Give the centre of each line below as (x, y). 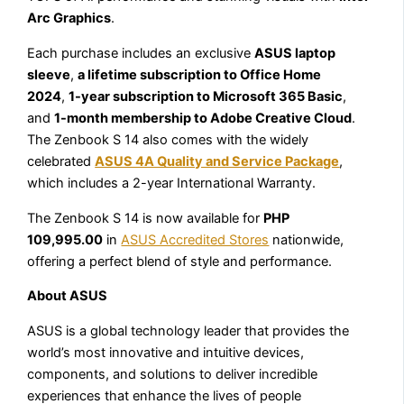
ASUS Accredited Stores (195, 239)
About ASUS (68, 296)
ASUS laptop (295, 53)
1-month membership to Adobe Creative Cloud (203, 118)
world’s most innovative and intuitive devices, (166, 352)
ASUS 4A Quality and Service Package (217, 161)
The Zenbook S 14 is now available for (146, 218)
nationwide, (307, 239)
